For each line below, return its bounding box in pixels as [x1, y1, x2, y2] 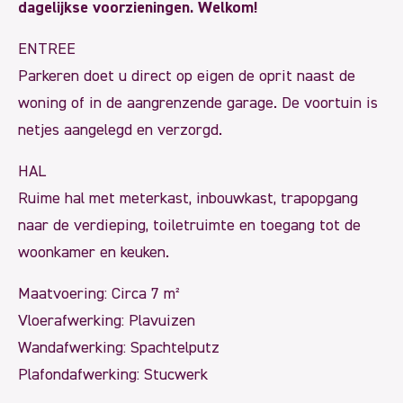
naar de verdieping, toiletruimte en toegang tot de [18, 217, 361, 234]
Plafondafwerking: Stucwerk [18, 366, 208, 383]
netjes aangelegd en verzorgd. [18, 121, 222, 139]
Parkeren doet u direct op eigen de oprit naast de [18, 67, 355, 85]
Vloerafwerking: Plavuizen [18, 312, 195, 329]
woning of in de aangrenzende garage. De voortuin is [18, 94, 378, 112]
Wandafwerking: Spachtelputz [18, 339, 219, 356]
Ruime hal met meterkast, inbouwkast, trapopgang [18, 190, 358, 207]
